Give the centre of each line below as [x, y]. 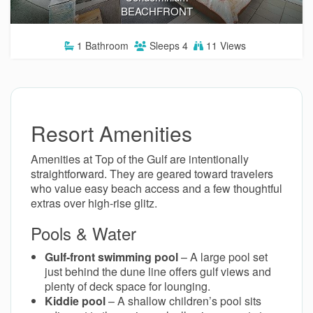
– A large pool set [223, 257]
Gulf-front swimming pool [111, 257]
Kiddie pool [75, 301]
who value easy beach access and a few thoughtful [156, 189]
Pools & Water [83, 233]
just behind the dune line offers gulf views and [158, 272]
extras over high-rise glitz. [94, 203]
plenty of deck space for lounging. [128, 286]
